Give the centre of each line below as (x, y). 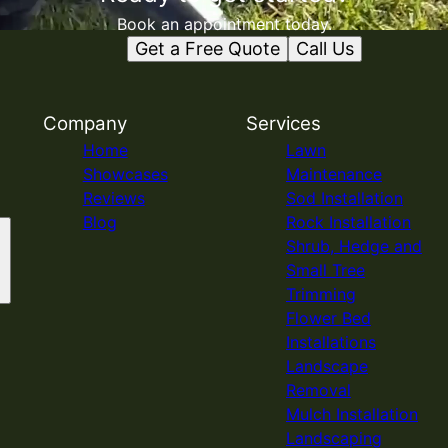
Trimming (320, 294)
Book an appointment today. (224, 24)
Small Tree (325, 270)
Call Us (324, 48)
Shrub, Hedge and (353, 246)
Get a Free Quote (207, 48)
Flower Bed (328, 318)
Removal (318, 390)
